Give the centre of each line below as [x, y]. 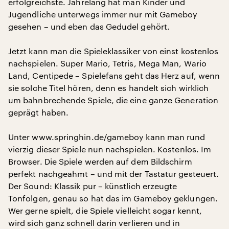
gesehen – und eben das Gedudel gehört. [89, 26]
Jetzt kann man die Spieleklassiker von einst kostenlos [113, 51]
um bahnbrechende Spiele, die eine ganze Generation [113, 100]
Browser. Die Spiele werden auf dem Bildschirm [100, 161]
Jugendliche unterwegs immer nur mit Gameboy [103, 14]
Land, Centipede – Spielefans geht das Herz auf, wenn [114, 75]
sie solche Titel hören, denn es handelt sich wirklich [109, 88]
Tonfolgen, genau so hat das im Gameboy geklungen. [113, 198]
